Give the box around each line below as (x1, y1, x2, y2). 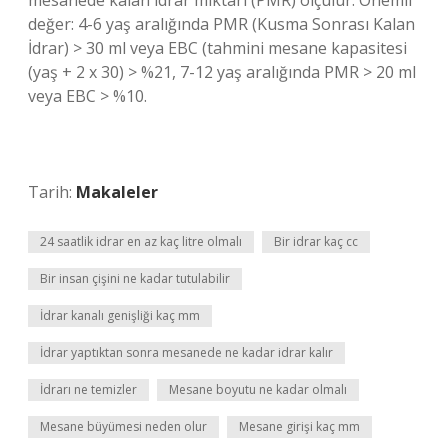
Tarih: (28, 181, 76, 203)
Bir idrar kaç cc (274, 233, 358, 250)
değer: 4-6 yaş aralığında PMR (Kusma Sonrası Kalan (28, 13, 415, 35)
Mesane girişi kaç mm (239, 418, 360, 435)
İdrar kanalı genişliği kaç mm (40, 307, 200, 324)
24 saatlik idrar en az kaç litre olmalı (40, 233, 242, 250)
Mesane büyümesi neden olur (40, 418, 207, 435)
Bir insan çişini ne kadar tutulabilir (40, 270, 230, 287)
